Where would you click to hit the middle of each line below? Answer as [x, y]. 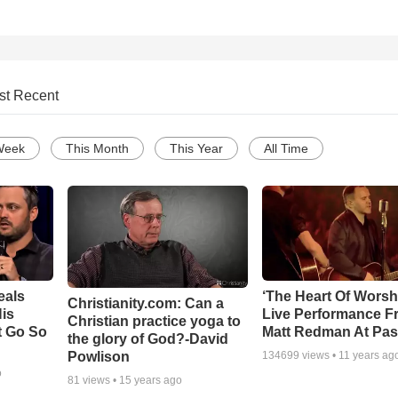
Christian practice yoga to [154, 321]
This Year [196, 149]
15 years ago [150, 380]
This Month [97, 149]
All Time [286, 149]
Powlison [98, 356]
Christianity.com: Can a [145, 303]
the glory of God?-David [147, 338]
